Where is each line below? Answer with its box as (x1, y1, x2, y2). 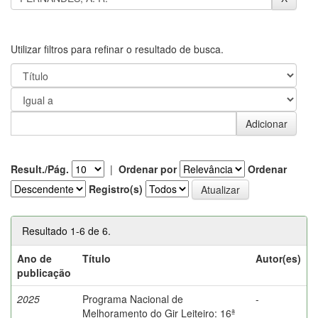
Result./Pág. (11, 161, 69, 176)
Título (82, 251, 111, 265)
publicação (17, 265, 71, 280)
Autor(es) (256, 251, 301, 265)
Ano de (17, 251, 52, 265)
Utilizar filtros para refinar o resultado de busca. (11, 41, 224, 56)
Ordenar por (119, 161, 177, 176)
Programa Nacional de (82, 291, 183, 306)
